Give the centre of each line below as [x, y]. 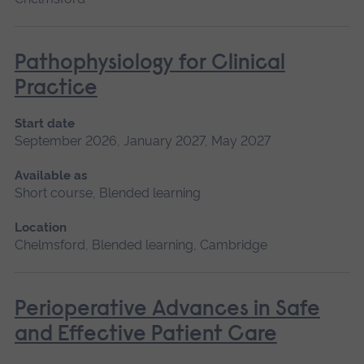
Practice [56, 89]
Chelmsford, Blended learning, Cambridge [141, 245]
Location [40, 227]
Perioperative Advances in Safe [167, 310]
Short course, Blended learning [107, 193]
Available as [50, 175]
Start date [44, 123]
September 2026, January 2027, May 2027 [142, 141]
